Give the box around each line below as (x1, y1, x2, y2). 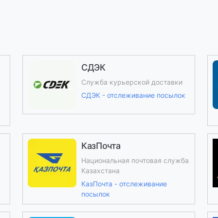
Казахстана (81, 166, 120, 175)
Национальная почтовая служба (81, 156, 189, 164)
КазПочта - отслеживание (81, 180, 167, 188)
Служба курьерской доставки (81, 78, 182, 86)
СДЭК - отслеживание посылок (81, 91, 185, 99)
